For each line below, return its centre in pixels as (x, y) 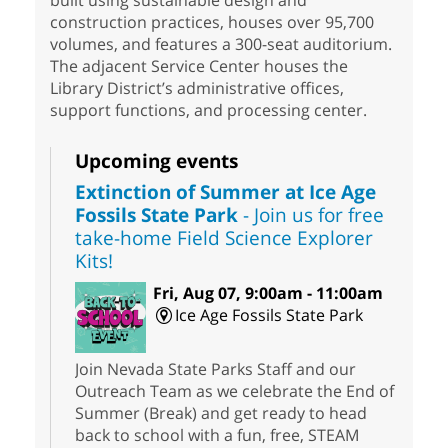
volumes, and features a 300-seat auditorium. (221, 44)
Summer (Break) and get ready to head (221, 413)
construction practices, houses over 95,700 (212, 22)
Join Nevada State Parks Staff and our (215, 369)
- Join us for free (311, 215)
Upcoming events (156, 161)
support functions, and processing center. (208, 110)
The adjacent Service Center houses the (199, 66)
